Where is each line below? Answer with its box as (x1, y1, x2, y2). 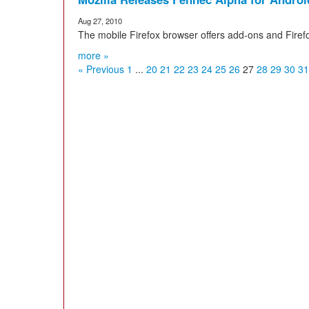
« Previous (78, 62, 124, 76)
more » (78, 48, 109, 62)
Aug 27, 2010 (78, 15, 122, 26)
